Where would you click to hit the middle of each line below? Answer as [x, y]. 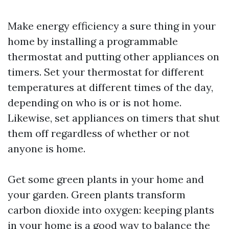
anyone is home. [47, 148]
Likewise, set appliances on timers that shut [114, 118]
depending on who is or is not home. [95, 102]
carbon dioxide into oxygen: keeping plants [111, 210]
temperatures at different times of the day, [110, 87]
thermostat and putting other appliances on [113, 56]
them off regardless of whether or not [99, 133]
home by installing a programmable [93, 41]
